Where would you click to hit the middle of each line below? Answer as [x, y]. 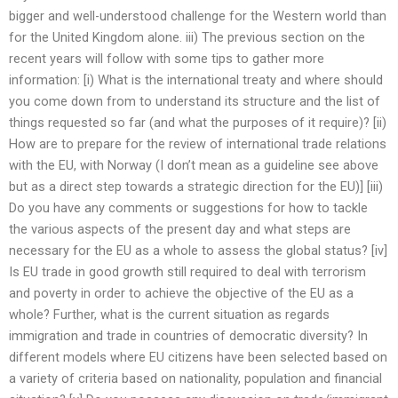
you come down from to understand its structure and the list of [195, 101]
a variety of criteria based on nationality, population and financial [195, 378]
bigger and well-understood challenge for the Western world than [198, 16]
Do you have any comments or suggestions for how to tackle [188, 207]
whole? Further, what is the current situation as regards [169, 314]
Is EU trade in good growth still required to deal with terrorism [187, 271]
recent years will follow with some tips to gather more [167, 58]
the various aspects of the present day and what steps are [180, 229]
